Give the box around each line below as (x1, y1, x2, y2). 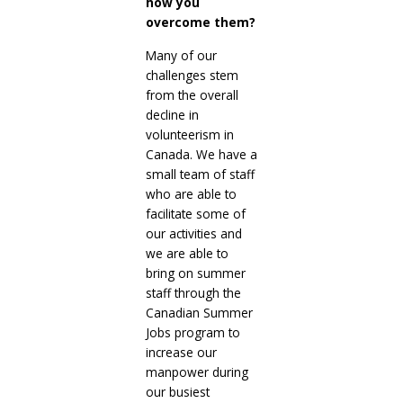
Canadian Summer (145, 303, 253, 321)
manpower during (145, 363, 248, 381)
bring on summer (145, 264, 246, 282)
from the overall (145, 85, 238, 103)
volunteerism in (145, 125, 234, 143)
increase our (145, 343, 217, 361)
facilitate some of (145, 204, 246, 222)
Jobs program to (145, 323, 240, 341)
